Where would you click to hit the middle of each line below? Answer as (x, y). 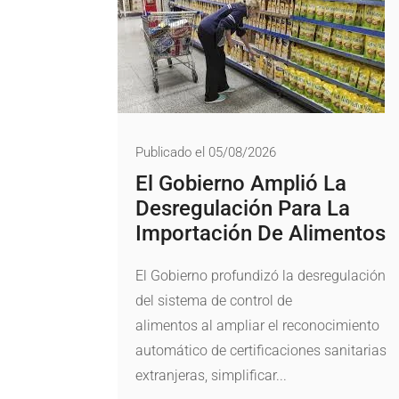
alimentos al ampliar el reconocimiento (257, 326)
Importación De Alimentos (261, 234)
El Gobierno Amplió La (241, 184)
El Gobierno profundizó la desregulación (261, 276)
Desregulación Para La (243, 209)
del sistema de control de (214, 301)
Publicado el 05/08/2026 (206, 153)
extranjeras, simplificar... (211, 376)
